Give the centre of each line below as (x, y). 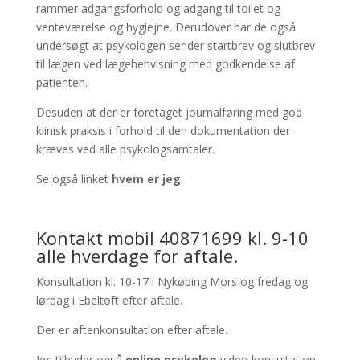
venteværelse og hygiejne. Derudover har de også (166, 27)
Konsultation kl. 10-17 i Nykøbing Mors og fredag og (172, 282)
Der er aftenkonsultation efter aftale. (131, 330)
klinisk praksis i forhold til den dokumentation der (163, 131)
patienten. (61, 82)
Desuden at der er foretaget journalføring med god (169, 112)
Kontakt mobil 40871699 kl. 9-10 (172, 238)
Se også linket (74, 179)
